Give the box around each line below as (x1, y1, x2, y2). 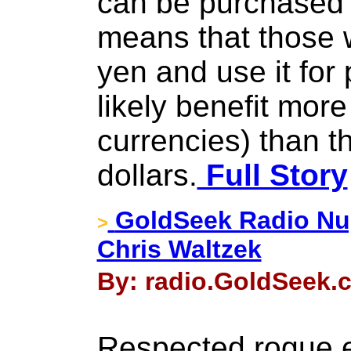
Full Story (197, 158, 348, 192)
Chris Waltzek (96, 235, 262, 263)
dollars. (96, 158, 197, 192)
